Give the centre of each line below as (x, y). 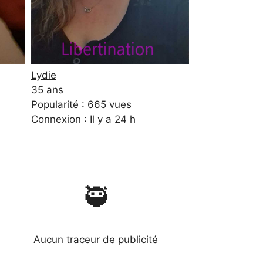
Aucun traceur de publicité (95, 240)
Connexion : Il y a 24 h (83, 119)
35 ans (47, 90)
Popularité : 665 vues (81, 105)
